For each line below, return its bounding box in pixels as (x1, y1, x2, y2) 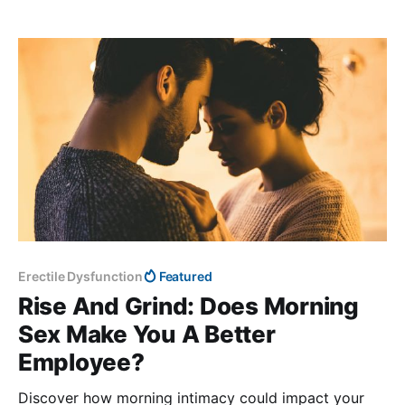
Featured (158, 268, 213, 284)
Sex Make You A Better (18, 319, 276, 348)
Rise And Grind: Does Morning (18, 291, 359, 320)
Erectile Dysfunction (18, 268, 143, 284)
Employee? (18, 347, 145, 376)
